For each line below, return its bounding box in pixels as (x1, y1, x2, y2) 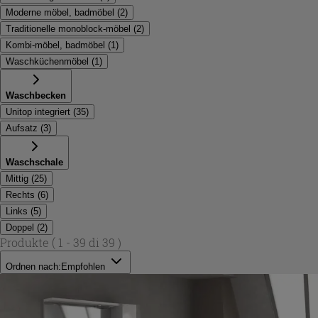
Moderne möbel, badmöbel (6, 6, 114, 18)
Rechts (6, 189, 35, 200)
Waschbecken (6, 89, 66, 101)
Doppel (6, 221, 34, 233)
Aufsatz (6, 122, 38, 133)
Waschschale (6, 156, 63, 168)
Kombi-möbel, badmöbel (6, 39, 105, 50)
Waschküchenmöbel (6, 55, 89, 67)
